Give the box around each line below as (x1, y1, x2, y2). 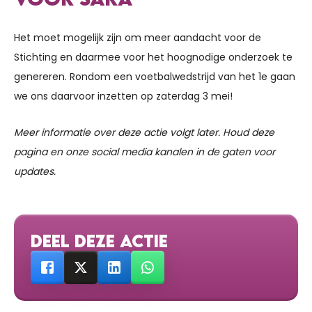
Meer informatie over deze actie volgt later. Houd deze (14, 125, 274, 140)
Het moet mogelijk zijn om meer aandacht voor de (14, 31, 261, 45)
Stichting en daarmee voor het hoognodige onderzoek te (14, 50, 292, 65)
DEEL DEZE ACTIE (31, 231, 168, 251)
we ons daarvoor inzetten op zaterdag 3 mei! (14, 89, 233, 104)
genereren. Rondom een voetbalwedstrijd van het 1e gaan (14, 70, 295, 84)
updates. (14, 164, 56, 179)
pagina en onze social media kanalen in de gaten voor (14, 145, 275, 159)
